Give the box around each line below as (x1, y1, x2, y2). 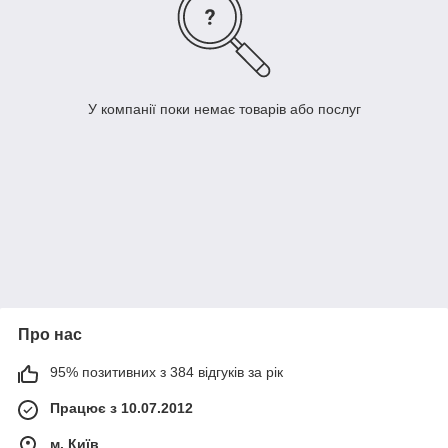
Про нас (18, 326, 82, 344)
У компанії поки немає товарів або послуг (87, 101, 361, 118)
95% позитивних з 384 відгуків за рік (50, 364, 283, 381)
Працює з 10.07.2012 (50, 400, 193, 417)
